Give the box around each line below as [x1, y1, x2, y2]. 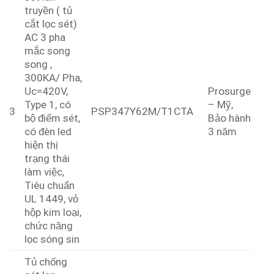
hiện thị [24, 139, 59, 152]
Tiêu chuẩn [24, 179, 75, 192]
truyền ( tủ [24, 4, 73, 17]
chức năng [24, 220, 73, 232]
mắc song [24, 45, 71, 57]
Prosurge [208, 85, 251, 98]
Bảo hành [208, 112, 251, 125]
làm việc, [24, 166, 65, 179]
